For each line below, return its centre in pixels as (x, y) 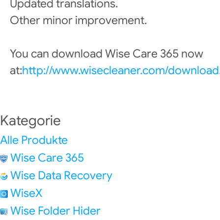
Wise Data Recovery (61, 176)
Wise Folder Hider (55, 211)
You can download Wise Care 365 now (107, 54)
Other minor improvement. (78, 20)
